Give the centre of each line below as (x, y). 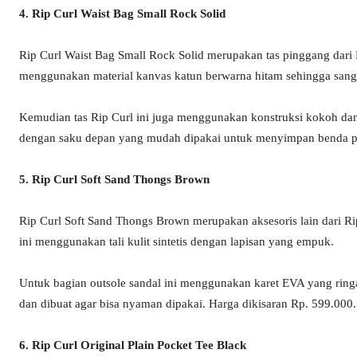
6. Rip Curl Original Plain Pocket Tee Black (133, 345)
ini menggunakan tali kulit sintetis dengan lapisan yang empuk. (177, 242)
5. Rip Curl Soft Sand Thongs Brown (114, 180)
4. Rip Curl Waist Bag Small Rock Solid (122, 14)
